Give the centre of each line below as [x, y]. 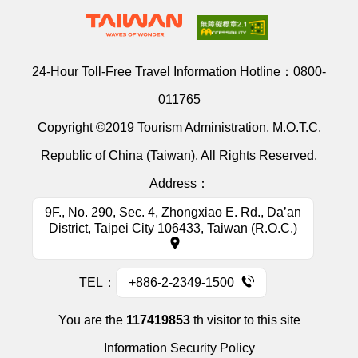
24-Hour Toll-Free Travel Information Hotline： [163, 72]
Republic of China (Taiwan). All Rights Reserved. [179, 155]
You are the [92, 320]
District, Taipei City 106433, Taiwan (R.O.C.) [173, 228]
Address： [179, 183]
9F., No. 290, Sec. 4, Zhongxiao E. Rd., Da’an [173, 212]
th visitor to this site [245, 320]
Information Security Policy [179, 348]
